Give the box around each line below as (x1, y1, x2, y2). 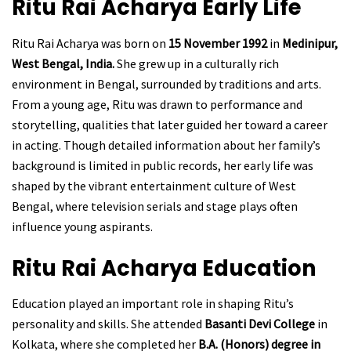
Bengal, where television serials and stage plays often (12, 198, 298, 215)
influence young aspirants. (12, 219, 153, 235)
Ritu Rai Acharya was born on (12, 35, 168, 52)
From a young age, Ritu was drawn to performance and (12, 96, 302, 113)
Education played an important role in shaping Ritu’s (12, 295, 294, 312)
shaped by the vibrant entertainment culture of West (12, 178, 296, 194)
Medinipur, (282, 35, 338, 52)
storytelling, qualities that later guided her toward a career (12, 117, 327, 133)
